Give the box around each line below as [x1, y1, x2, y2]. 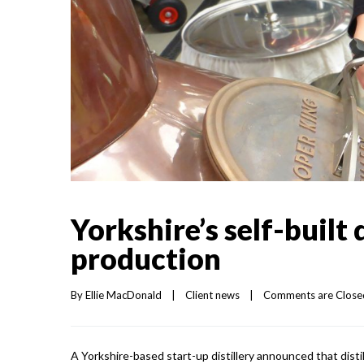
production [71, 240, 221, 277]
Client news [185, 288, 240, 302]
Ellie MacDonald [85, 288, 162, 302]
